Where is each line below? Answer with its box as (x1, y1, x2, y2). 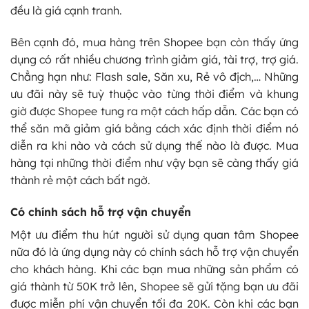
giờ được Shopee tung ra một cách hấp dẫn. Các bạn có (10, 104, 299, 119)
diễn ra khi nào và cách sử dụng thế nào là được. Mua (10, 139, 299, 153)
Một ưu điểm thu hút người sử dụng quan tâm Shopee (10, 227, 299, 241)
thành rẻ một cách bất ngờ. (10, 173, 150, 188)
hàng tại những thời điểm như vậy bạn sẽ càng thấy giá (10, 156, 299, 170)
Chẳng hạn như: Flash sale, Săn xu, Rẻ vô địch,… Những (10, 70, 299, 84)
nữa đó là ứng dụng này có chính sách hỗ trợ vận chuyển (10, 244, 299, 259)
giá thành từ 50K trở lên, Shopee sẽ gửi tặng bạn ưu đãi (10, 279, 299, 293)
